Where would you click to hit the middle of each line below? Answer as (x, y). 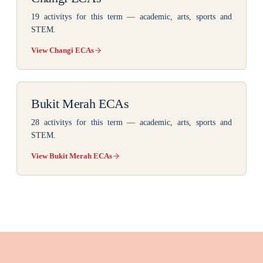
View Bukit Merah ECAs (72, 156)
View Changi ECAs (63, 50)
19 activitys (51, 17)
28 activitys (51, 122)
